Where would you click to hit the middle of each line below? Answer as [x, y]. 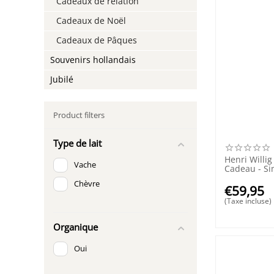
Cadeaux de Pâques [97, 40]
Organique [76, 227]
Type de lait [78, 143]
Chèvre [87, 184]
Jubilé [62, 79]
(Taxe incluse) [248, 201]
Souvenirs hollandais [93, 60]
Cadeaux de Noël [91, 20]
